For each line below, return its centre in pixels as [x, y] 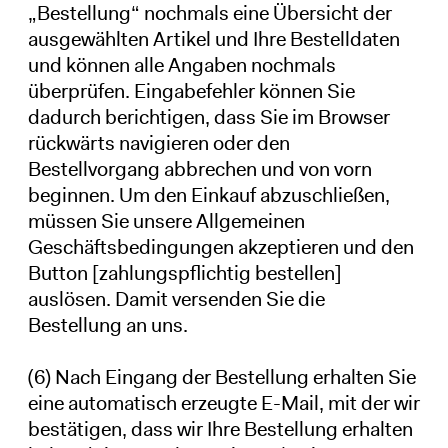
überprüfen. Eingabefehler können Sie [191, 90]
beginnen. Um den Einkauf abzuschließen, [208, 194]
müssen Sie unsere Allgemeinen [166, 220]
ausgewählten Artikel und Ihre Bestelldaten [213, 38]
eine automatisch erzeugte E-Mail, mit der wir [223, 402]
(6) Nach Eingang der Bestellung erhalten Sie [221, 376]
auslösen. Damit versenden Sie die [176, 298]
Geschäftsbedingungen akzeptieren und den [220, 246]
